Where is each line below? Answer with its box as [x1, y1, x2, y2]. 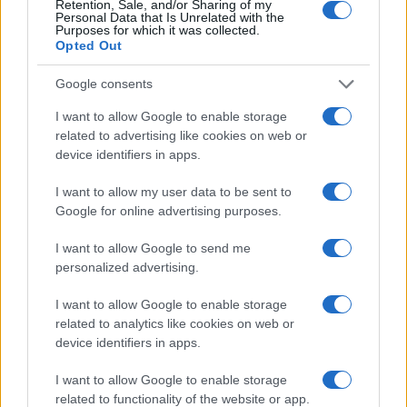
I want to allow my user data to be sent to [55, 184, 292, 199]
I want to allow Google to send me [55, 240, 251, 255]
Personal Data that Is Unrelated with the [55, 9, 284, 25]
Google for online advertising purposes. [55, 203, 282, 218]
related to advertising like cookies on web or [55, 127, 307, 143]
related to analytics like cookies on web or [55, 315, 294, 331]
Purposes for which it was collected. [55, 22, 260, 37]
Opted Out [55, 37, 123, 53]
